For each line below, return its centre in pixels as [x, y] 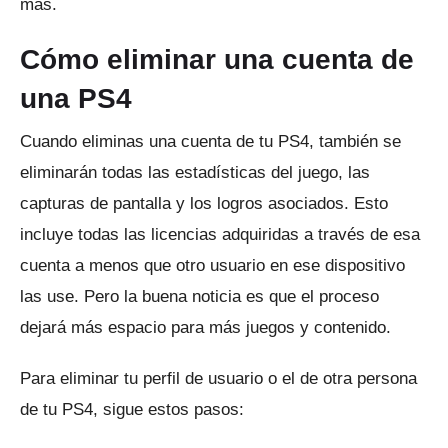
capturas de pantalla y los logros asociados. [187, 203]
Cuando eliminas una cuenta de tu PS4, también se [210, 141]
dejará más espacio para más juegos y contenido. [205, 327]
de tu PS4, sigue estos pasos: [132, 409]
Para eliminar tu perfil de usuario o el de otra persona [218, 378]
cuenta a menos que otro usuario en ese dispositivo [212, 265]
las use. [52, 296]
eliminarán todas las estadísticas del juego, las [195, 172]
